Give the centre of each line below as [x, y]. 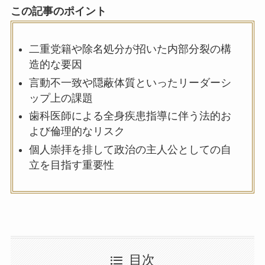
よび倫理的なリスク [77, 132]
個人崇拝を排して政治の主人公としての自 [130, 149]
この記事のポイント [58, 11]
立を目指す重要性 [71, 165]
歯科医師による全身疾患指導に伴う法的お [130, 116]
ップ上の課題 [61, 98]
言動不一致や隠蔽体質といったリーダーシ [130, 83]
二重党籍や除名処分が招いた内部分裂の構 [130, 49]
